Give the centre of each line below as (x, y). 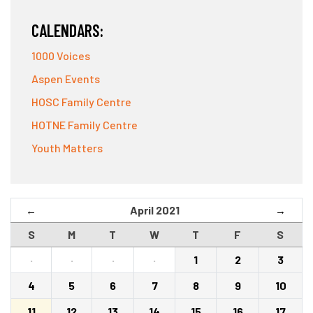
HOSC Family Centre (81, 102)
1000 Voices (61, 56)
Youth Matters (67, 148)
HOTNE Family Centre (85, 125)
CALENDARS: (67, 30)
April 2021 (155, 210)
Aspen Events (66, 79)
